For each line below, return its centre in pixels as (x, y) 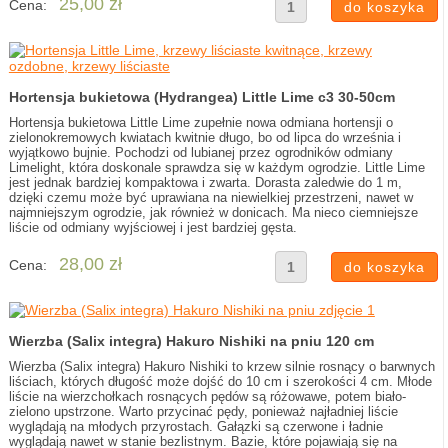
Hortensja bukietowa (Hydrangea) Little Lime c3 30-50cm (201, 97)
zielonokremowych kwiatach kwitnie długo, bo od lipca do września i (204, 137)
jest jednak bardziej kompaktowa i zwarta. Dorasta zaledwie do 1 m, (205, 182)
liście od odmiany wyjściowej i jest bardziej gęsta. (152, 227)
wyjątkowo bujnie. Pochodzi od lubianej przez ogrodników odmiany (200, 152)
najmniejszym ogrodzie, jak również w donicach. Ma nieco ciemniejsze (213, 212)
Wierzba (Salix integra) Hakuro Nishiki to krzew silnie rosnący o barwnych (221, 366)
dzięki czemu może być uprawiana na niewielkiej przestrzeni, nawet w (210, 197)
